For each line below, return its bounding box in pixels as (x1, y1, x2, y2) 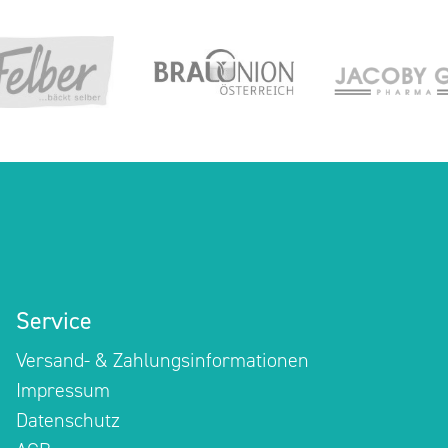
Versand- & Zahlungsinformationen (15, 347, 309, 373)
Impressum (15, 377, 110, 403)
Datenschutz (15, 407, 120, 433)
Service (15, 305, 92, 337)
